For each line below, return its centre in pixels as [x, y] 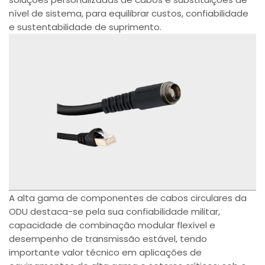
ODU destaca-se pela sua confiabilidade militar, [115, 211]
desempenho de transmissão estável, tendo [108, 238]
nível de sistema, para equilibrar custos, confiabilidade [129, 13]
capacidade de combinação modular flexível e [112, 225]
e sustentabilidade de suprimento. [85, 27]
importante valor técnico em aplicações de [106, 252]
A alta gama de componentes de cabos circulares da [128, 198]
